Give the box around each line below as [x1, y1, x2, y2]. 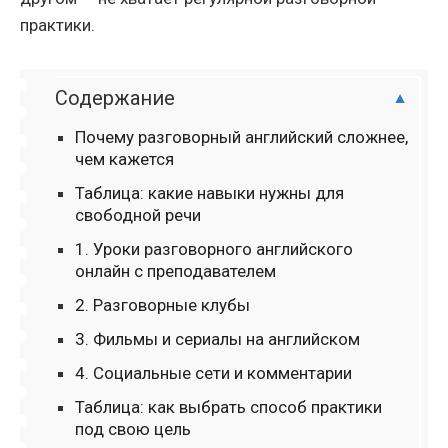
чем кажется [75, 149, 174, 170]
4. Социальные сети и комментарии [75, 363, 352, 384]
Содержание [55, 86, 175, 111]
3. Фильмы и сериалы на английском [75, 329, 360, 350]
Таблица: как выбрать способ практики [75, 397, 382, 418]
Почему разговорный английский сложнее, [75, 127, 408, 148]
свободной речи [75, 205, 201, 226]
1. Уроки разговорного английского [75, 239, 353, 260]
